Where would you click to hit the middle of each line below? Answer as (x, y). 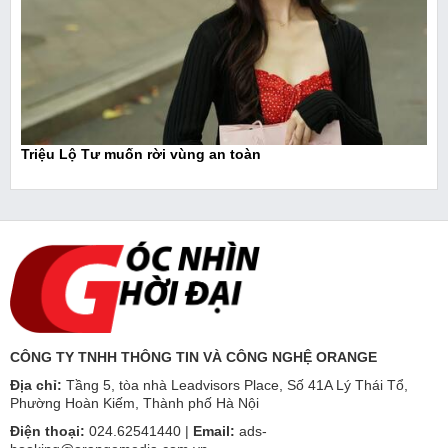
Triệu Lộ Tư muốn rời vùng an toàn (141, 154)
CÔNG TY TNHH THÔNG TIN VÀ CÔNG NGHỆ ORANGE (195, 357)
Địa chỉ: (36, 385)
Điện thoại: (47, 431)
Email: (214, 431)
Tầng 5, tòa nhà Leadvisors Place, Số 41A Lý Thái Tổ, (237, 385)
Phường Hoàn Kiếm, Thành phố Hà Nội (134, 403)
